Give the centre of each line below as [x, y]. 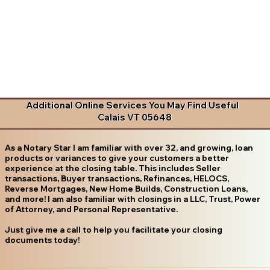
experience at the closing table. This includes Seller [112, 168]
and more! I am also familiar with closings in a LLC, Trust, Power [132, 199]
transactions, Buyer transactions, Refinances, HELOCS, [117, 178]
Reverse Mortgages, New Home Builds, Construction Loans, [126, 188]
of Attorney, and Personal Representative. [91, 209]
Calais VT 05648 [135, 118]
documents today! [42, 240]
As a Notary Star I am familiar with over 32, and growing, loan [129, 147]
